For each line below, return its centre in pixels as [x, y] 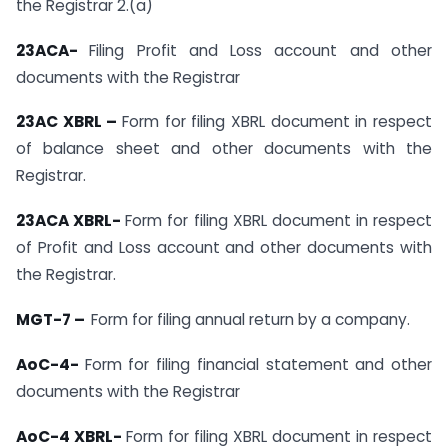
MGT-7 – [53, 320]
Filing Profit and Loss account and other [261, 50]
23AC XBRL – [69, 122]
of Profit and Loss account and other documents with [224, 248]
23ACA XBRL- [71, 221]
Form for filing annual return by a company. [250, 320]
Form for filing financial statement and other [258, 364]
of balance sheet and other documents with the [224, 149]
